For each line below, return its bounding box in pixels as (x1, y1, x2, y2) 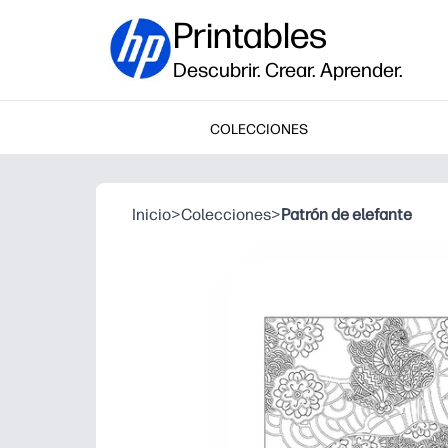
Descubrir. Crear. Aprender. (173, 58, 403, 82)
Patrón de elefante (281, 205, 412, 224)
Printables (173, 14, 327, 57)
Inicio (132, 205, 171, 224)
